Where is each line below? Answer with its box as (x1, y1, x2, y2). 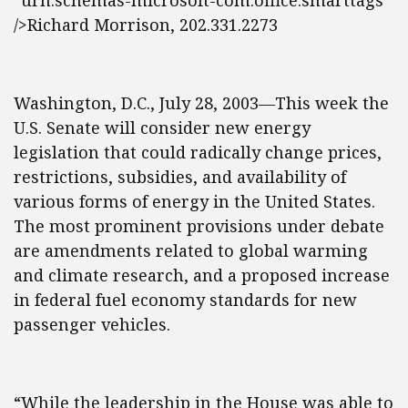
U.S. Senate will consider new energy (14, 117, 311, 138)
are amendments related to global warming (14, 240, 368, 261)
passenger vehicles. (14, 313, 170, 335)
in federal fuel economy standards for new (14, 289, 357, 311)
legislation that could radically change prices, (14, 141, 382, 163)
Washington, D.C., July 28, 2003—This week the (14, 92, 389, 114)
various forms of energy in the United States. (14, 190, 380, 212)
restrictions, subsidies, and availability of (14, 166, 346, 188)
